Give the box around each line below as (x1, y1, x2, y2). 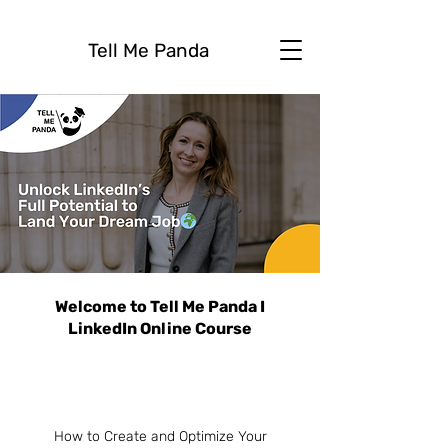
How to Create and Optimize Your (53, 427, 267, 445)
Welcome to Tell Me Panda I (55, 296, 265, 316)
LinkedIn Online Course (68, 318, 252, 338)
